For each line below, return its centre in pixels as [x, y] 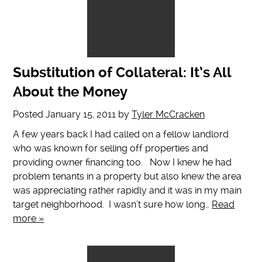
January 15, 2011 [81, 115]
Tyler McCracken [168, 115]
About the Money [70, 92]
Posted [30, 115]
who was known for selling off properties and [111, 149]
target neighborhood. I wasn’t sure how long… [113, 205]
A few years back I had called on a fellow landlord [121, 135]
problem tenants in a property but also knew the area [127, 177]
